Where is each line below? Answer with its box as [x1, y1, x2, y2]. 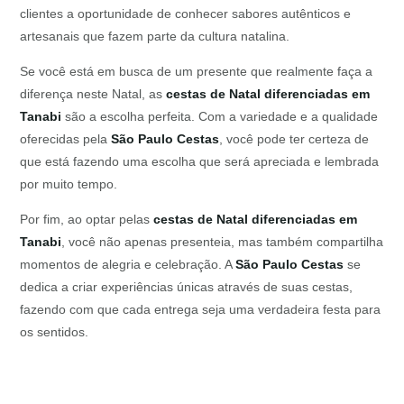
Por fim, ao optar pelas [20, 212, 154, 227]
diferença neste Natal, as [20, 87, 167, 102]
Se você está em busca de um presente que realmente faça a [20, 64, 373, 79]
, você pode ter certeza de [219, 132, 370, 147]
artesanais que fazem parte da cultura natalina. [20, 29, 290, 44]
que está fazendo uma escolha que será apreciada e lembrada [20, 154, 380, 170]
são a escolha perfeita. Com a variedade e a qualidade [61, 109, 379, 124]
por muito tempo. [20, 177, 118, 192]
